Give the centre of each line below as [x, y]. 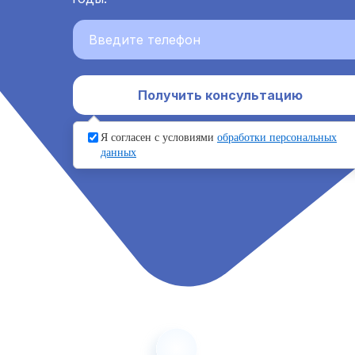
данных [118, 153]
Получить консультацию [220, 95]
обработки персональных [277, 137]
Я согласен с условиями [159, 137]
